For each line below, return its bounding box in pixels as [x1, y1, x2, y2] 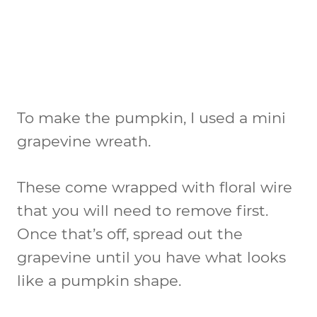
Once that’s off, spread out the [17, 224, 243, 243]
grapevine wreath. [17, 132, 151, 150]
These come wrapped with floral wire [17, 178, 292, 196]
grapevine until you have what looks [17, 248, 286, 266]
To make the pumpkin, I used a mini [17, 108, 286, 127]
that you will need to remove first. [17, 201, 268, 219]
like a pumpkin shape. [17, 271, 181, 289]
